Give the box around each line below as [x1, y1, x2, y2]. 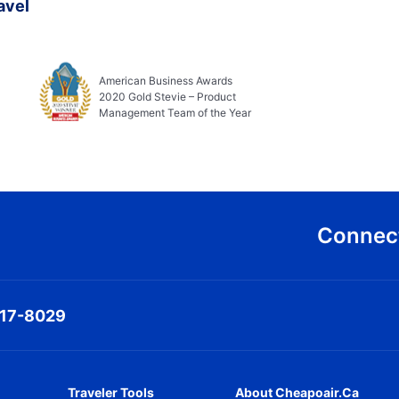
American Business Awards [99, 73, 233, 87]
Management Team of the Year [99, 105, 252, 119]
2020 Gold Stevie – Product [99, 89, 237, 103]
